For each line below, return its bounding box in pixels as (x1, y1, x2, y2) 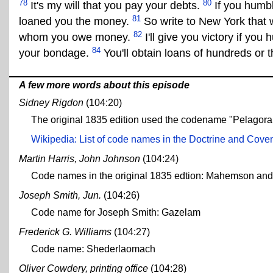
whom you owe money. (19, 31, 133, 44)
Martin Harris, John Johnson (19, 154, 140, 165)
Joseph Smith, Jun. (19, 190, 101, 201)
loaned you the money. (19, 15, 132, 28)
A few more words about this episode (19, 80, 190, 91)
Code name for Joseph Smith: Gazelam (31, 207, 200, 218)
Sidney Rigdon (19, 97, 83, 108)
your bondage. (19, 47, 92, 60)
